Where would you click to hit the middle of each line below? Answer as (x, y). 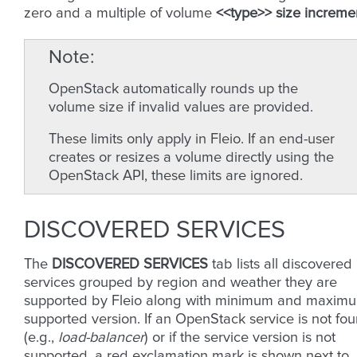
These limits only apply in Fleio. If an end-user (192, 140)
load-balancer (101, 338)
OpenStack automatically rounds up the (173, 90)
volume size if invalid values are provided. (181, 108)
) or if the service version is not (240, 338)
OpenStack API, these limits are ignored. (176, 177)
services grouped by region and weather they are (180, 283)
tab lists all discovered (280, 265)
